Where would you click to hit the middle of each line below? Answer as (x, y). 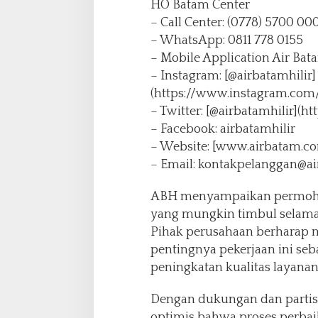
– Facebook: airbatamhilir (223, 129)
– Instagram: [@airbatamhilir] (233, 76)
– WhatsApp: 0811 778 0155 (226, 40)
